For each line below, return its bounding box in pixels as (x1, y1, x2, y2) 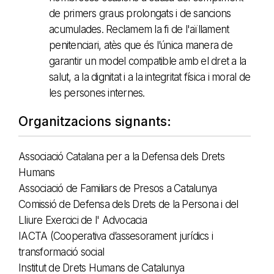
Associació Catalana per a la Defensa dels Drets (18, 150, 224, 163)
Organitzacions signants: (18, 113, 171, 129)
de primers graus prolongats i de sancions (49, 7, 231, 20)
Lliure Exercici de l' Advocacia (18, 213, 147, 226)
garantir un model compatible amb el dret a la (49, 54, 246, 67)
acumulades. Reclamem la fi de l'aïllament (49, 23, 229, 35)
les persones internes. (49, 86, 145, 99)
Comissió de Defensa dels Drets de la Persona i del (18, 198, 239, 210)
